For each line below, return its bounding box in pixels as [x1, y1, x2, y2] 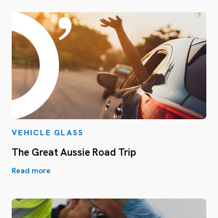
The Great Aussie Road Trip [12, 145, 136, 159]
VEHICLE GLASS [12, 127, 84, 138]
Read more [12, 165, 51, 176]
